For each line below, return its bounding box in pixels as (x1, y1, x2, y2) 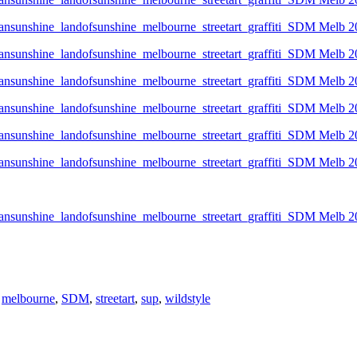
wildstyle (165, 292, 210, 305)
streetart (96, 292, 135, 305)
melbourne (2, 292, 55, 305)
